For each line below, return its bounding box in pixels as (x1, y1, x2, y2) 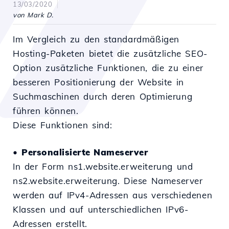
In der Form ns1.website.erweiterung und (13, 161, 193, 172)
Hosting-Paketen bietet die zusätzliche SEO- (13, 48, 208, 59)
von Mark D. (13, 11, 54, 19)
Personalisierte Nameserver (21, 147, 148, 157)
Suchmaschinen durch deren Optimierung (13, 91, 193, 102)
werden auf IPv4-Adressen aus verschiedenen (13, 190, 213, 200)
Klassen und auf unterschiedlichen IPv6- (13, 204, 189, 215)
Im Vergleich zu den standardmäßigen (13, 34, 180, 44)
